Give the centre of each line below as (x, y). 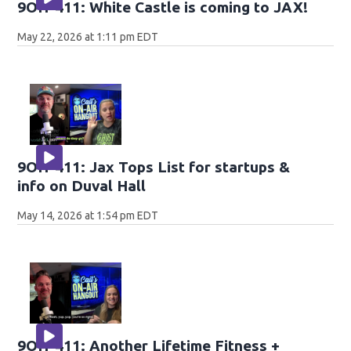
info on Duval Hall (82, 185)
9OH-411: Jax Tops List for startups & (154, 166)
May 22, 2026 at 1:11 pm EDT (88, 37)
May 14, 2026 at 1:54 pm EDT (88, 215)
